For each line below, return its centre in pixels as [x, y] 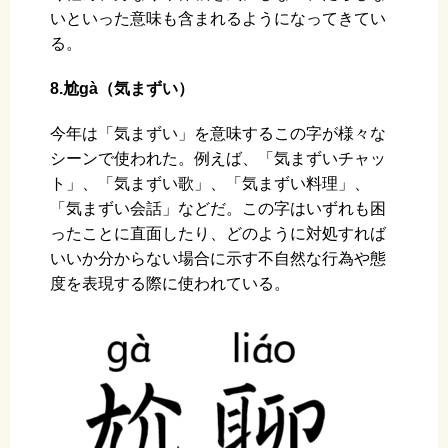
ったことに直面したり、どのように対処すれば [218, 234]
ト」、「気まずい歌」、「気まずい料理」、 [210, 184]
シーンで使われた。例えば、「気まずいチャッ [218, 159]
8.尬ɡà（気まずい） [122, 89]
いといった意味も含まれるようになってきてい [218, 19]
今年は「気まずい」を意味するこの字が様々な [218, 134]
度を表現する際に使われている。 [170, 284]
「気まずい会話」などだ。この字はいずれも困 [218, 209]
